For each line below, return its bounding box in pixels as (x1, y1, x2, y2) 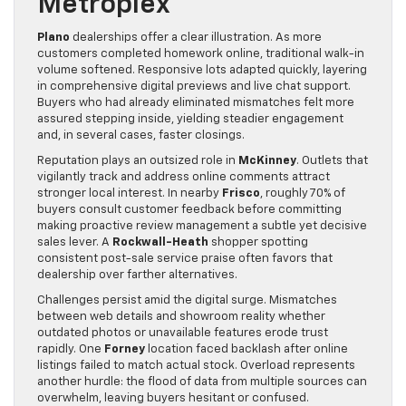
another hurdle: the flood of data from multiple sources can (37, 376, 367, 389)
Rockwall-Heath (112, 237, 208, 249)
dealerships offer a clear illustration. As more (70, 32, 322, 44)
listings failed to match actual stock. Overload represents (37, 360, 355, 372)
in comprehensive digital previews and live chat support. (37, 81, 351, 93)
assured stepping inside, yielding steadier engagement (37, 113, 343, 126)
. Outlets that (296, 155, 368, 168)
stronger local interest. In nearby (37, 188, 222, 200)
